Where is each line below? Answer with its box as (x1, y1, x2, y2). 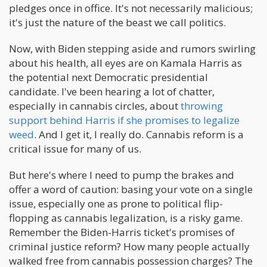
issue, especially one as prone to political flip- (9, 197, 223, 210)
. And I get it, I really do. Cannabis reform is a (34, 128, 244, 141)
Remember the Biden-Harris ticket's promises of (9, 225, 235, 239)
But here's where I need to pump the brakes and (9, 168, 234, 182)
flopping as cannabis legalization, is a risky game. (9, 211, 243, 225)
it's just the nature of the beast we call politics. (9, 15, 226, 29)
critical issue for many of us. (9, 142, 141, 156)
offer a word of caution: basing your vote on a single (9, 182, 253, 196)
